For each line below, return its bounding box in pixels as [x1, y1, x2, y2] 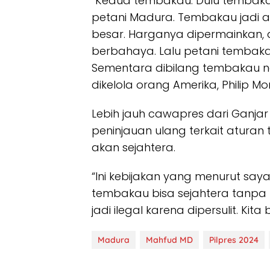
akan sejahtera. [92, 140, 175, 155]
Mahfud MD [146, 234, 193, 245]
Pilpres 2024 [209, 234, 259, 245]
